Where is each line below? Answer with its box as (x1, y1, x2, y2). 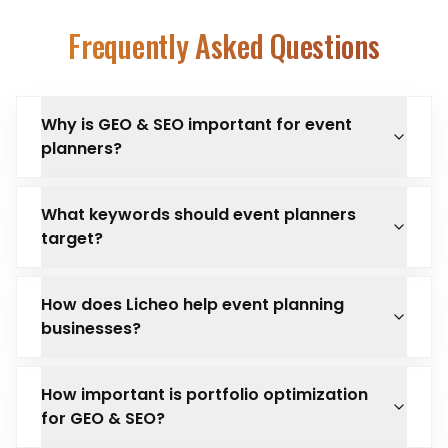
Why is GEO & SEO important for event (41, 113, 352, 136)
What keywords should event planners (41, 203, 356, 226)
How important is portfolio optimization (41, 383, 368, 406)
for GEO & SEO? (41, 407, 165, 430)
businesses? (41, 317, 141, 340)
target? (41, 227, 103, 250)
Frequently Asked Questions (68, 23, 380, 68)
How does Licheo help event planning (41, 293, 344, 316)
